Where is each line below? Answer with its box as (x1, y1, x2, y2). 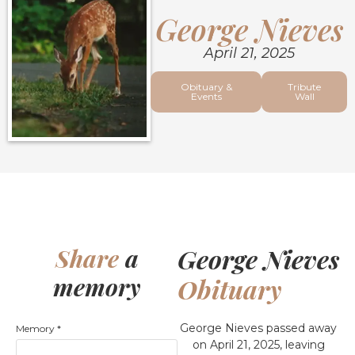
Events (190, 90, 222, 102)
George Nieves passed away (180, 321, 337, 335)
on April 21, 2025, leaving (192, 338, 325, 352)
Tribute (288, 81, 322, 93)
